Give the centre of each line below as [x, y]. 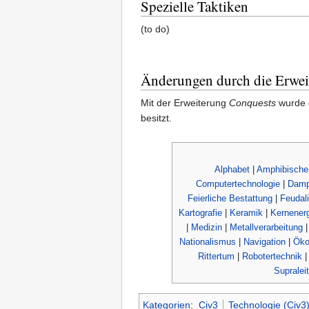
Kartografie [200, 212]
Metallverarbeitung [266, 227]
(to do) [155, 29]
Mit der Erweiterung [185, 103]
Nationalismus [207, 241]
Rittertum [216, 256]
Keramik [246, 212]
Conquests [252, 103]
